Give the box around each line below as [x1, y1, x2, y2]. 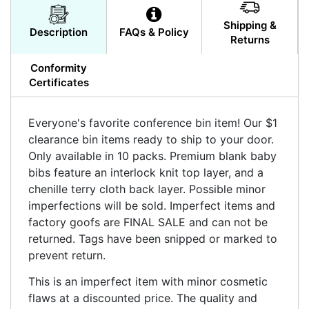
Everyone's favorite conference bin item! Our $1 [28, 115, 277, 130]
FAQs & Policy [119, 26, 189, 39]
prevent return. [28, 248, 106, 262]
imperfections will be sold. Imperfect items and [28, 198, 275, 212]
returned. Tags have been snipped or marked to [28, 231, 277, 246]
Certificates [28, 75, 89, 89]
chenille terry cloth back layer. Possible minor [28, 181, 266, 196]
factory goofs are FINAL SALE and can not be [28, 215, 268, 229]
